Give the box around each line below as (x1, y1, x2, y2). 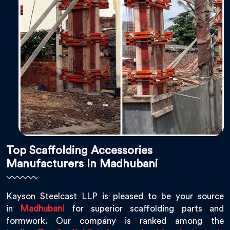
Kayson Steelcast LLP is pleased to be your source (6, 192, 224, 201)
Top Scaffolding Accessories (6, 145, 152, 157)
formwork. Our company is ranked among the (6, 217, 224, 226)
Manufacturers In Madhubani (6, 158, 158, 170)
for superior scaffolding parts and (64, 204, 224, 214)
